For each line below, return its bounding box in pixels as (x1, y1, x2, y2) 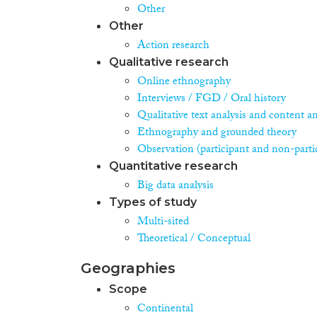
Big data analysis (137, 176, 214, 196)
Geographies (81, 259, 175, 277)
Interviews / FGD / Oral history (137, 89, 286, 109)
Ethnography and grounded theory (137, 123, 296, 143)
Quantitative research (109, 158, 238, 173)
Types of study (109, 195, 197, 209)
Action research (137, 36, 209, 56)
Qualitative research (109, 54, 229, 69)
